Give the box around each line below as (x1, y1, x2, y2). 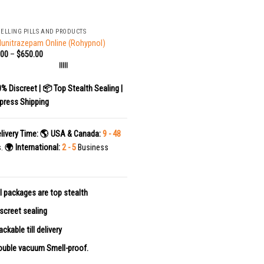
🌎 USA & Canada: (39, 128, 101, 139)
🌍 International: (4, 142, 60, 153)
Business (75, 142, 108, 153)
